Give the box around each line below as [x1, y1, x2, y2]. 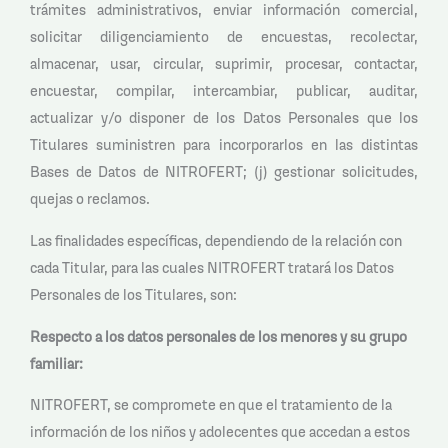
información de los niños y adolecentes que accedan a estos [30, 422, 410, 442]
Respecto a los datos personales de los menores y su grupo [30, 326, 407, 346]
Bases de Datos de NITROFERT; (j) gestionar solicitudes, [30, 162, 418, 182]
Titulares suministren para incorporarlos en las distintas [30, 135, 418, 155]
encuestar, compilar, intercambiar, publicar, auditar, [30, 81, 418, 101]
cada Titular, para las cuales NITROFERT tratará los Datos [30, 258, 394, 278]
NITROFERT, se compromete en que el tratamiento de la [30, 395, 392, 415]
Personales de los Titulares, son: [30, 285, 240, 305]
